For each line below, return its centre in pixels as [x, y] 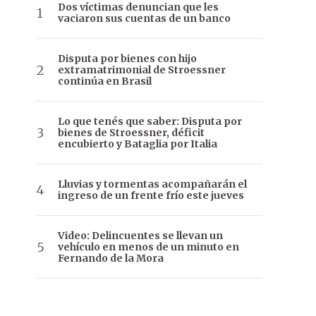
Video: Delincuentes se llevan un [140, 236]
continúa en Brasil [105, 81]
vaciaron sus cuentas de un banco [144, 19]
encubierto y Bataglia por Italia [138, 144]
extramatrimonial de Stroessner [142, 70]
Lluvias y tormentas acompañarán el [152, 184]
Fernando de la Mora [111, 259]
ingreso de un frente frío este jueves [151, 196]
